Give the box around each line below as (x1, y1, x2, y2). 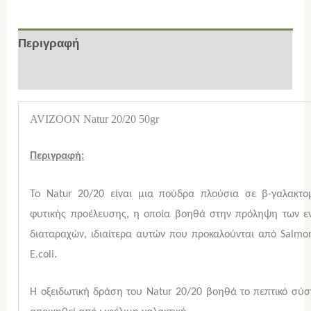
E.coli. (30, 249, 58, 260)
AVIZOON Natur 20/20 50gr (30, 112, 160, 125)
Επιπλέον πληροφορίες (18, 67, 150, 81)
